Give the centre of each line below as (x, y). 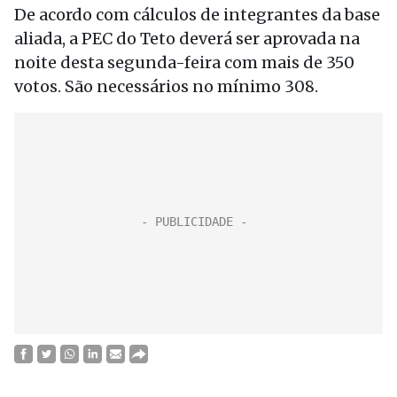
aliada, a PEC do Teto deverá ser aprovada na (187, 39)
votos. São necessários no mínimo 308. (168, 86)
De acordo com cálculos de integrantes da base (197, 15)
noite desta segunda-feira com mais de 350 (184, 62)
